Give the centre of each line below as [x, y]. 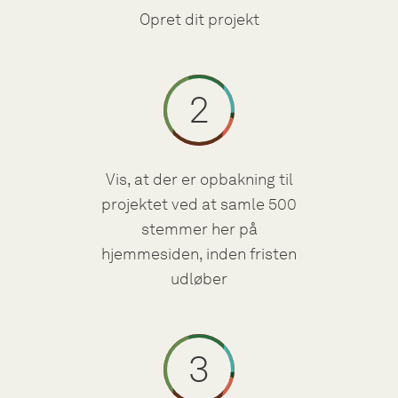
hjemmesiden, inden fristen [199, 254]
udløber [199, 279]
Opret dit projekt [199, 19]
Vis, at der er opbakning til [199, 179]
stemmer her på [199, 229]
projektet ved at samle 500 [199, 204]
